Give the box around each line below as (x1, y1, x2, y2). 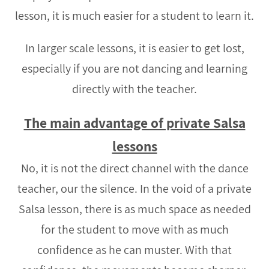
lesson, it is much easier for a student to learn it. (15, 7, 254, 23)
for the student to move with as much (40, 221, 229, 237)
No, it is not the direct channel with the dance (20, 160, 249, 176)
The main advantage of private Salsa (23, 113, 246, 132)
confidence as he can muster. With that (37, 241, 232, 258)
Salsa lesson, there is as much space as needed (18, 201, 251, 217)
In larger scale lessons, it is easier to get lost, (25, 40, 244, 56)
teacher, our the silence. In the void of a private (17, 180, 252, 196)
